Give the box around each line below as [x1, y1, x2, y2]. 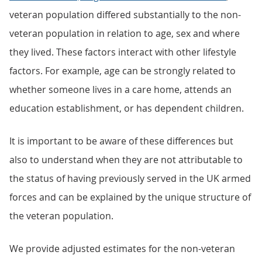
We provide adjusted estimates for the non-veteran [9, 242, 235, 255]
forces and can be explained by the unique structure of [9, 191, 251, 204]
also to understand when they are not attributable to [9, 153, 243, 166]
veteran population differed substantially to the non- [9, 8, 241, 21]
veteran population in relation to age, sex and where [9, 27, 240, 40]
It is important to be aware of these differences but [9, 135, 233, 147]
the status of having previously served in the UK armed [9, 172, 251, 185]
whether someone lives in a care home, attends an [9, 83, 232, 96]
